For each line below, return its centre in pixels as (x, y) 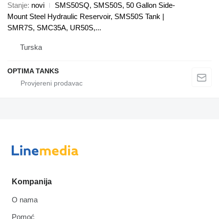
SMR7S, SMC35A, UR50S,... (54, 27)
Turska (31, 47)
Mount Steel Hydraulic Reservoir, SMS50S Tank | (86, 16)
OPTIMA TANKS (33, 71)
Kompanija (32, 182)
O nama (25, 200)
